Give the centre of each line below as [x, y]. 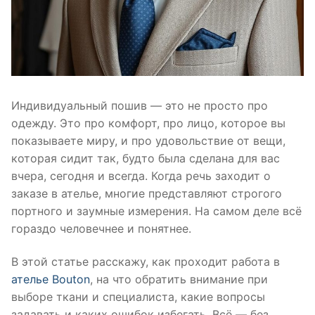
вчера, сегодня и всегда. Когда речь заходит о [141, 175]
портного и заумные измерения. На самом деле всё [156, 211]
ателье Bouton [51, 279]
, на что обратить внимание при [179, 279]
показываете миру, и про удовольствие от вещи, [148, 140]
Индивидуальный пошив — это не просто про [140, 105]
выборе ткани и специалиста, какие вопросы [138, 297]
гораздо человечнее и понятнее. [101, 228]
